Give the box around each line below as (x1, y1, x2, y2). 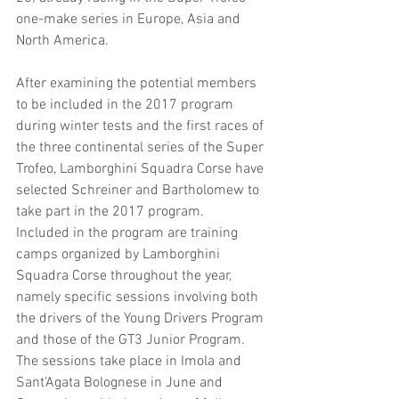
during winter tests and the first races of (16, 118, 267, 135)
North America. (16, 32, 109, 50)
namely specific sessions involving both (16, 289, 262, 306)
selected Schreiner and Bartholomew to (16, 182, 263, 199)
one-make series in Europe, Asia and (16, 11, 244, 28)
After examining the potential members (16, 75, 260, 93)
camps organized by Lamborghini (16, 246, 224, 264)
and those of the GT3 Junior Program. (16, 331, 248, 349)
